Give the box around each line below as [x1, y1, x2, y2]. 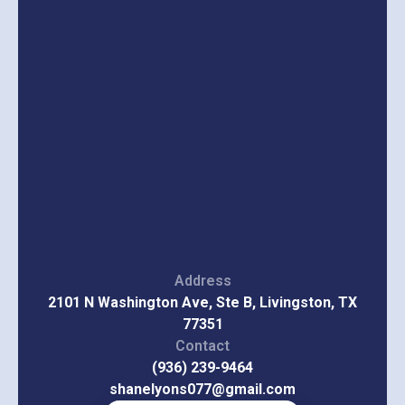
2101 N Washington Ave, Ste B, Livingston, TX [48, 293, 357, 311]
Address [174, 271, 231, 289]
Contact [175, 336, 230, 354]
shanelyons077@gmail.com [109, 380, 296, 398]
